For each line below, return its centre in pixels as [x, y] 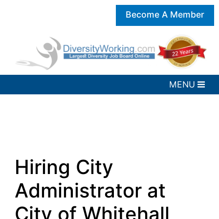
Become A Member [165, 14]
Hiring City [64, 167]
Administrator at [90, 191]
